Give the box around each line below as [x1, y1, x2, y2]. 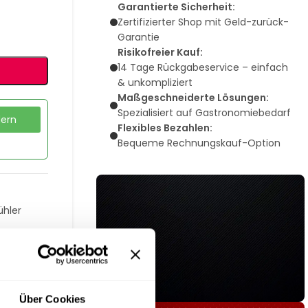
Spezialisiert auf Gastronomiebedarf [117, 106, 291, 120]
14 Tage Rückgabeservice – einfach [117, 60, 288, 74]
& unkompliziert [117, 76, 192, 89]
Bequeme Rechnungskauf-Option [117, 136, 280, 150]
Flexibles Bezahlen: [117, 121, 212, 135]
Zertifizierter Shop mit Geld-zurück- [117, 15, 289, 29]
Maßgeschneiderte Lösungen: [117, 91, 269, 104]
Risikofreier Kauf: [117, 45, 203, 59]
